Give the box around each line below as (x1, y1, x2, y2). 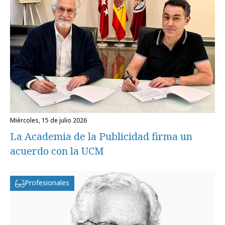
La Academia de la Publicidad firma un (10, 130, 192, 144)
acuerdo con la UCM (10, 144, 104, 158)
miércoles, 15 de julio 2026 (16, 116, 87, 125)
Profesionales (25, 178, 69, 188)
